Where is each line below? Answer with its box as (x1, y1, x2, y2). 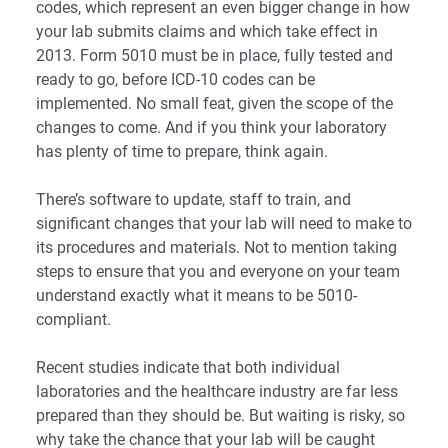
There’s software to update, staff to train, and (36, 190, 351, 210)
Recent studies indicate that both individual (36, 358, 340, 378)
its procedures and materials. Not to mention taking (36, 238, 397, 258)
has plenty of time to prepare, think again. (36, 142, 328, 162)
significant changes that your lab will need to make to (36, 214, 412, 234)
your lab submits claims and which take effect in (36, 22, 378, 42)
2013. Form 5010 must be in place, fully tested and (36, 46, 393, 66)
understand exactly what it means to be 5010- (36, 286, 357, 306)
